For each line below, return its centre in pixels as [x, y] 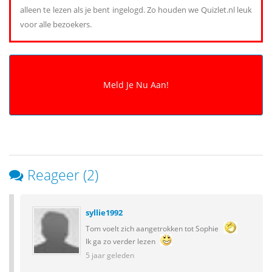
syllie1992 [104, 212]
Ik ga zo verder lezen [121, 241]
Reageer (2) [63, 175]
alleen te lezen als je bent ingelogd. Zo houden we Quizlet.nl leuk [136, 9]
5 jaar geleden [110, 255]
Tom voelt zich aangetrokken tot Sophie [153, 228]
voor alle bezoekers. [56, 24]
